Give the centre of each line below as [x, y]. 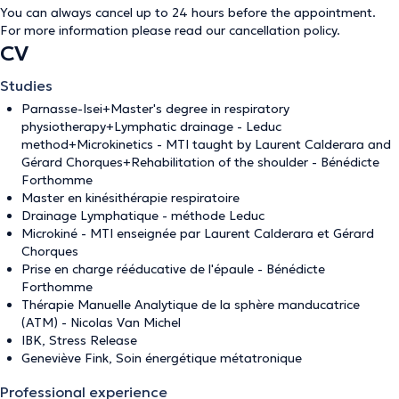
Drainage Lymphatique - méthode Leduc [143, 216]
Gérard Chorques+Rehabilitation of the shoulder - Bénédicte [200, 162]
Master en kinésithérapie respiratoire [130, 198]
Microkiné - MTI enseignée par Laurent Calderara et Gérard [198, 233]
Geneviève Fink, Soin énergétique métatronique [162, 358]
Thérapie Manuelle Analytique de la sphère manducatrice [191, 305]
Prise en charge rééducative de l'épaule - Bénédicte [173, 269]
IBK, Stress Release [79, 340]
